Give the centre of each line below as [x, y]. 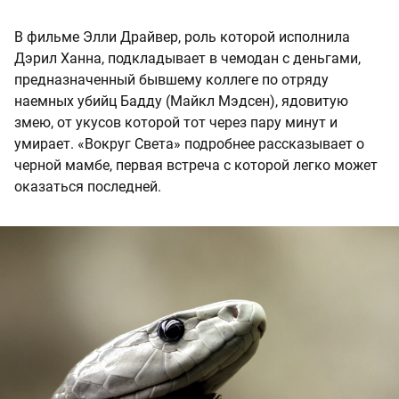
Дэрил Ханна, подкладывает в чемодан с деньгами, [187, 59]
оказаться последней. [88, 187]
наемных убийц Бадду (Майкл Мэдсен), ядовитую [181, 102]
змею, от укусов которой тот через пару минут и [176, 123]
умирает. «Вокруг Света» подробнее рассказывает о [189, 144]
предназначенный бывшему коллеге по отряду [171, 80]
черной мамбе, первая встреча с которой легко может [196, 166]
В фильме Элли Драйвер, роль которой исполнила [182, 37]
